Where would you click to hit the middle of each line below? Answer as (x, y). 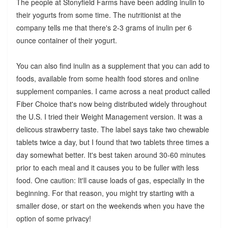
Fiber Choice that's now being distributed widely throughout (111, 104)
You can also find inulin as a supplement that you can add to (113, 65)
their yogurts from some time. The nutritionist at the (98, 15)
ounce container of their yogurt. (66, 40)
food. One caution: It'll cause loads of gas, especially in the (110, 180)
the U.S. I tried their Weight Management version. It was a (109, 116)
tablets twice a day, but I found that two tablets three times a (112, 142)
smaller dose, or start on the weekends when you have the (110, 205)
